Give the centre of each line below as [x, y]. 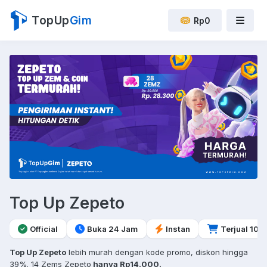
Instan [178, 229]
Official [44, 229]
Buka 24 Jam [113, 229]
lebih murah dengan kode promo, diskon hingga [157, 252]
